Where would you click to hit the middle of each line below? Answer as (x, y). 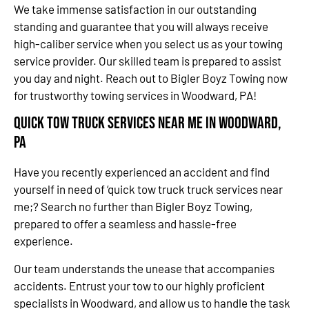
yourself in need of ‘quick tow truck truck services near (148, 189)
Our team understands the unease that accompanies (144, 268)
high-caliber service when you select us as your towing (148, 43)
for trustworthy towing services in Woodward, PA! (135, 95)
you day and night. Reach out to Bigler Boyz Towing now (151, 78)
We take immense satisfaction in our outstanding (135, 9)
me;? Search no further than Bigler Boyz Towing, (133, 207)
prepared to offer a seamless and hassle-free (125, 224)
